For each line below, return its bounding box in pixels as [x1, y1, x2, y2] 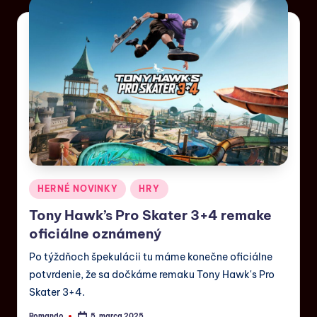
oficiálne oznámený [29, 225, 161, 243]
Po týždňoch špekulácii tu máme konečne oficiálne [29, 250, 272, 264]
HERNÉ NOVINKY [38, 183, 118, 195]
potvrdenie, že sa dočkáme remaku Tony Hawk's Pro [29, 268, 275, 282]
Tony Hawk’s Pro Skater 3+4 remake [29, 207, 272, 224]
